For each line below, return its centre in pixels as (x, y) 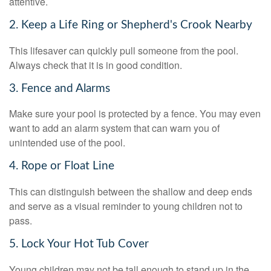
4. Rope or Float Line (62, 166)
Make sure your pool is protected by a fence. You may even (135, 114)
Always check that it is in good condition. (96, 65)
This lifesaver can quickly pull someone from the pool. (124, 50)
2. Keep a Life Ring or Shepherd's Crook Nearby (131, 25)
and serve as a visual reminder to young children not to (126, 206)
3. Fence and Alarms (60, 88)
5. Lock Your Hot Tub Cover (79, 244)
